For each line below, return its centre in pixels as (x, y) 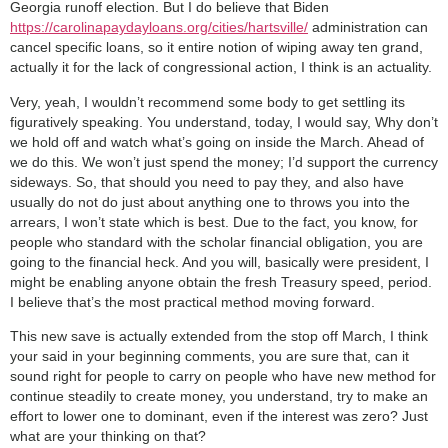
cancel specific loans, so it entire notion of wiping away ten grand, (216, 47)
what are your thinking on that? (108, 435)
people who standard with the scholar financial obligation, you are (216, 241)
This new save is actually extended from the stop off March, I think (219, 335)
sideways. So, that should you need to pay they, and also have (207, 181)
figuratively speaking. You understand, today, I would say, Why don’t (224, 121)
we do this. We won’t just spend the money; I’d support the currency (224, 161)
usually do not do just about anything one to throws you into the (210, 201)
